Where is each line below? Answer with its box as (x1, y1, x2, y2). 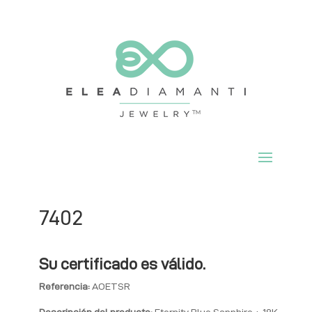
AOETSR (89, 281, 130, 292)
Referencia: (38, 281, 90, 292)
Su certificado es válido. (38, 256, 205, 272)
